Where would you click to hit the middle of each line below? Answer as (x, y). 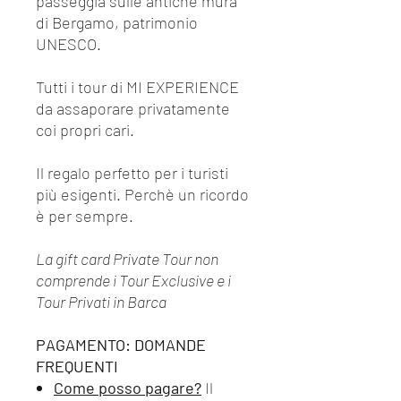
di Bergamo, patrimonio (117, 22)
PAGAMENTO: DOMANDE (121, 345)
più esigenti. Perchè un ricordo (142, 194)
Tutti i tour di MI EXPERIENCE (137, 87)
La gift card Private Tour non (127, 259)
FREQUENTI (77, 366)
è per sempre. (85, 216)
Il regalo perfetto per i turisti (132, 173)
